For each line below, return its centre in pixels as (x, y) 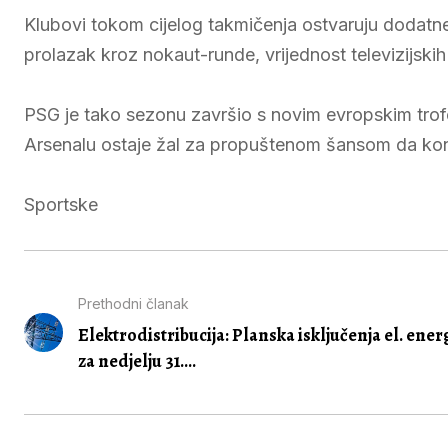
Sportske (61, 204)
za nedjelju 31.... (136, 361)
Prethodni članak (133, 303)
